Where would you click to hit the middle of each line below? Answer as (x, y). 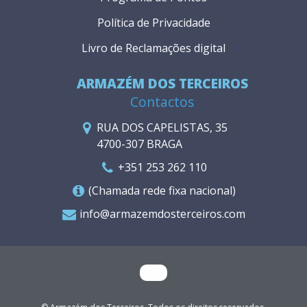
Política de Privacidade (153, 22)
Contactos (162, 101)
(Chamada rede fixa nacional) (162, 190)
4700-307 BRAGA (139, 144)
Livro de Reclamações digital (153, 48)
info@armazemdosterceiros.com (162, 213)
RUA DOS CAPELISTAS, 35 (162, 127)
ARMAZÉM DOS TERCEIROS (162, 83)
